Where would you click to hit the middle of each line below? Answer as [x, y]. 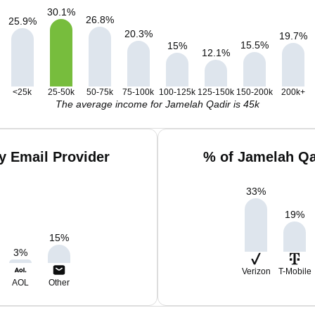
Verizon [256, 271]
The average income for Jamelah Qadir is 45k [157, 104]
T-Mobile [295, 271]
